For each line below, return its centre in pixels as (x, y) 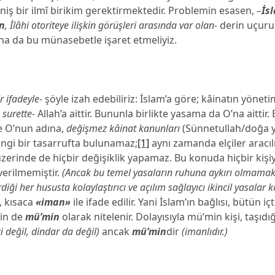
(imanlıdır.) (205, 231)
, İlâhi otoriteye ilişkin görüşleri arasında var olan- (111, 25)
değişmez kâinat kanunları (123, 128)
